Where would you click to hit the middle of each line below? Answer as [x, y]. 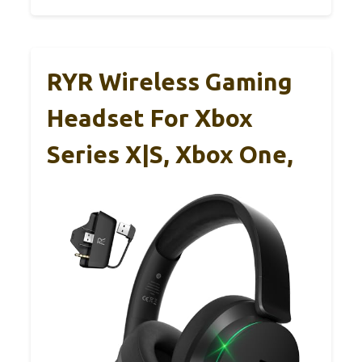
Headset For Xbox [150, 118]
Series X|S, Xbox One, [170, 154]
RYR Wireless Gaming [170, 81]
